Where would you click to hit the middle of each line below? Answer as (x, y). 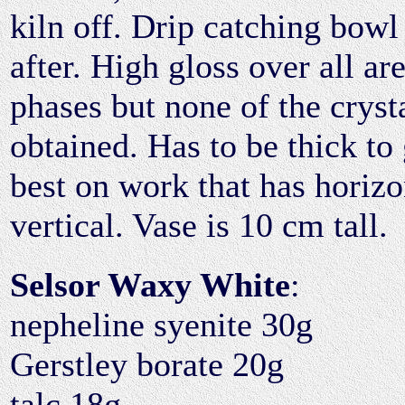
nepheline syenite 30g (161, 324)
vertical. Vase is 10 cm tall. (199, 225)
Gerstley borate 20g (147, 364)
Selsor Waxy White (150, 284)
